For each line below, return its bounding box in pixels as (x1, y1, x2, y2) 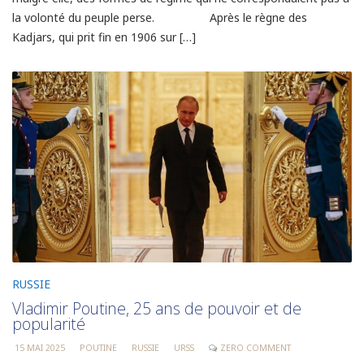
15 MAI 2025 (15, 341, 65, 353)
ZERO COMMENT (220, 341, 291, 353)
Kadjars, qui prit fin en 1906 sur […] (12, 28, 196, 45)
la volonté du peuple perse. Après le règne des (12, 9, 307, 25)
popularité (12, 312, 85, 335)
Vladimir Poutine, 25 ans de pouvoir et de (12, 297, 301, 319)
